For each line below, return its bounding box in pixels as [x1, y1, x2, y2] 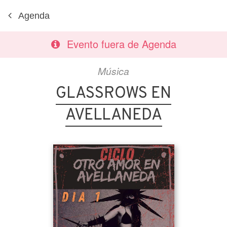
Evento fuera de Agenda [66, 36, 176, 51]
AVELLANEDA [65, 105, 162, 126]
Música [98, 64, 129, 78]
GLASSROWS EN [56, 84, 171, 104]
